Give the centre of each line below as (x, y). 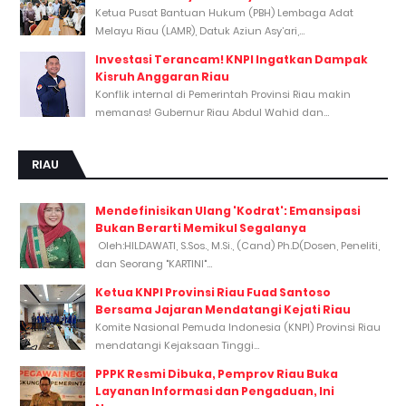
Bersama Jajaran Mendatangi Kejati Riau (223, 309)
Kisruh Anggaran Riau (162, 76)
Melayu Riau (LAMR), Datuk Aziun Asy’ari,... (200, 30)
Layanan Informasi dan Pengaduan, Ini (215, 391)
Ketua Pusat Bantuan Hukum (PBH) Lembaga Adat (224, 12)
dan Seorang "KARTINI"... (154, 263)
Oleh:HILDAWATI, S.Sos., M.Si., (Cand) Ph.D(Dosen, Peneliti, (237, 245)
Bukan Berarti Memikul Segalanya (201, 227)
